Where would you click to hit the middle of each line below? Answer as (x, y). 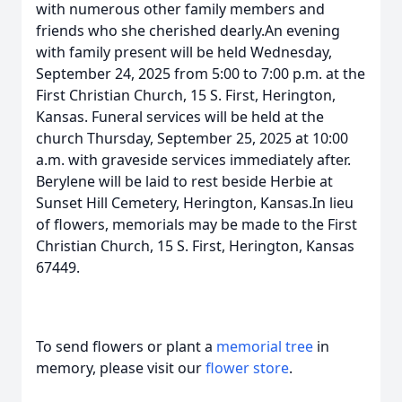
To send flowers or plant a (126, 346)
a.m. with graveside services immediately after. (193, 160)
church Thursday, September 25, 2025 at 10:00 (192, 138)
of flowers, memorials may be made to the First (197, 224)
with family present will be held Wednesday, (184, 52)
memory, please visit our (121, 368)
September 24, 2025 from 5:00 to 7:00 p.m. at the (201, 74)
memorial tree (265, 346)
